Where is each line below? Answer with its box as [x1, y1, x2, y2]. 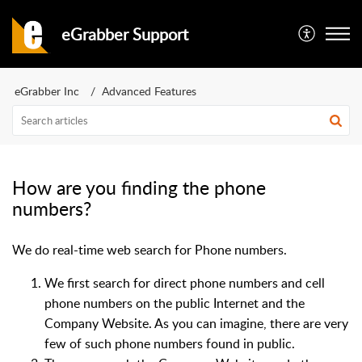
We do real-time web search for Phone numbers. [12, 241, 287, 259]
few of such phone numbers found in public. [44, 335, 298, 352]
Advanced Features [102, 83, 196, 99]
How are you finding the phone [12, 175, 266, 200]
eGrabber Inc [15, 83, 79, 99]
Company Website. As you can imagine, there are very [44, 314, 348, 332]
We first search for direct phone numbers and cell [44, 274, 325, 292]
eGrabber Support [61, 23, 188, 45]
